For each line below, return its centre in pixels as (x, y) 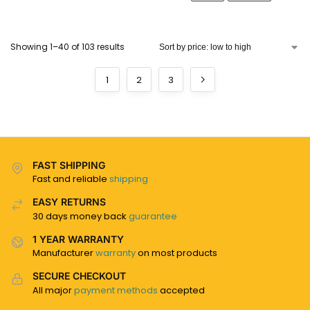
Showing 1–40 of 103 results (67, 47)
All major (53, 290)
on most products (176, 253)
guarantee (153, 216)
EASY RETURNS (69, 202)
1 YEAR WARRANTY (78, 239)
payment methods (116, 290)
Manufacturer (64, 253)
